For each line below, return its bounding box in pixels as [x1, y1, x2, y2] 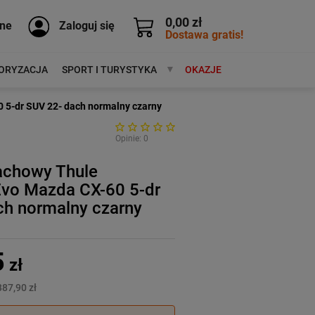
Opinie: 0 [115, 134, 148, 143]
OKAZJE [184, 64, 221, 75]
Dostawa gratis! [165, 27, 243, 41]
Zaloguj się [59, 18, 115, 32]
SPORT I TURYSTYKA [61, 64, 157, 75]
